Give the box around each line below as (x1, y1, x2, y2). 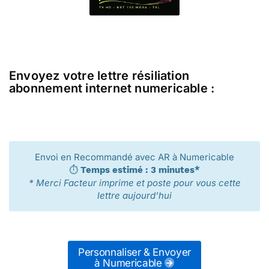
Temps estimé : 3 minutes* (80, 165, 200, 175)
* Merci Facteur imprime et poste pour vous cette (28, 177, 241, 189)
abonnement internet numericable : (9, 81, 215, 95)
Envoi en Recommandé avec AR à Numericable (35, 151, 234, 163)
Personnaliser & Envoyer (78, 246, 191, 258)
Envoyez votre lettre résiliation (9, 68, 190, 83)
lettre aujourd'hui (97, 190, 172, 201)
